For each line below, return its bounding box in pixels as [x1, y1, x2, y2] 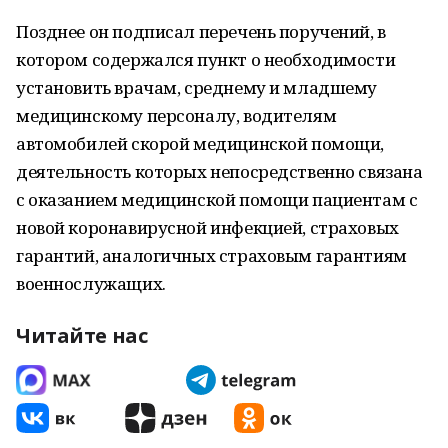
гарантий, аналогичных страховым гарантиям [16, 244, 407, 267]
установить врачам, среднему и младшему [16, 76, 378, 99]
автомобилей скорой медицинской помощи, [16, 132, 385, 155]
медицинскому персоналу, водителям [16, 104, 337, 127]
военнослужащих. [16, 272, 166, 295]
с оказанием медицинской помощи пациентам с [16, 188, 418, 211]
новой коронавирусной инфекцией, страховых [16, 216, 399, 239]
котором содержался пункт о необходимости [16, 48, 396, 71]
